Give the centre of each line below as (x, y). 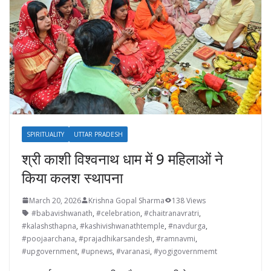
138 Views (189, 200)
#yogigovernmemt (185, 251)
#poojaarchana (48, 238)
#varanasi (133, 251)
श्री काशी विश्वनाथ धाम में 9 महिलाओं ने (122, 158)
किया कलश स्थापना (72, 177)
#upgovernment (50, 251)
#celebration (118, 213)
